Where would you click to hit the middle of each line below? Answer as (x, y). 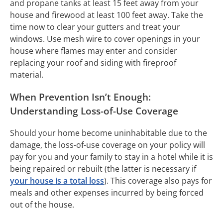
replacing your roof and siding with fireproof (93, 62)
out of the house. (43, 205)
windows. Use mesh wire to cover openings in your (105, 39)
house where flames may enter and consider (94, 51)
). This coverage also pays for (158, 181)
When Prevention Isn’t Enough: (80, 97)
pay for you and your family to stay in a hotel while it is (111, 157)
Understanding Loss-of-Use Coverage (94, 111)
